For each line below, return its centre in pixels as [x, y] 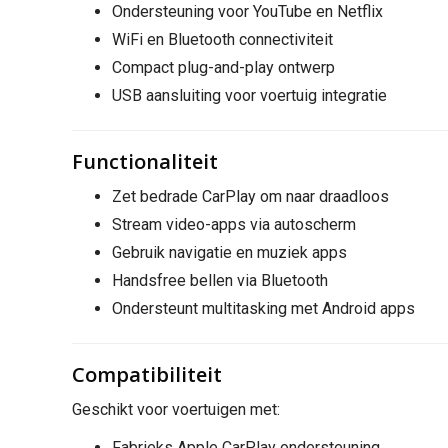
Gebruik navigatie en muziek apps [229, 252]
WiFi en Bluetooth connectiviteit [222, 39]
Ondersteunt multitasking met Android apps [263, 308]
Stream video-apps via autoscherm [234, 224]
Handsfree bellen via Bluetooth [220, 280]
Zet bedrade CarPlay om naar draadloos [250, 196]
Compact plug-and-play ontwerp [223, 67]
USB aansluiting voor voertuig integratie [249, 95]
